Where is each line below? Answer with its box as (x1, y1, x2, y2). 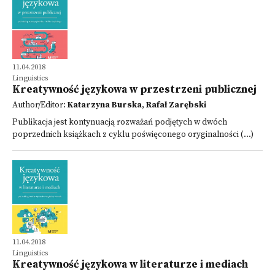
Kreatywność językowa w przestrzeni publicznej (12, 83, 257, 96)
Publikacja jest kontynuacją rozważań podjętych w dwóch (12, 117, 227, 128)
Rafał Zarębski (146, 100, 206, 110)
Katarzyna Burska (68, 100, 142, 110)
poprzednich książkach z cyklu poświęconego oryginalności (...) (12, 130, 254, 140)
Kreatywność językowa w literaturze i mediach (12, 258, 248, 271)
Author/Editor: (12, 100, 68, 110)
